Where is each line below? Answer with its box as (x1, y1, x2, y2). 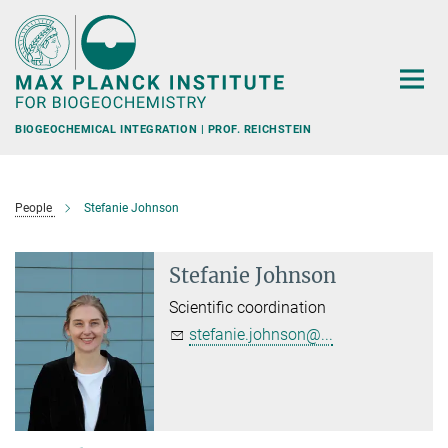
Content (5, 36, 60, 55)
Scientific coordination (169, 298, 327, 317)
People (15, 201, 52, 215)
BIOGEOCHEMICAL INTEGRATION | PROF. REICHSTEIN (15, 122, 311, 136)
